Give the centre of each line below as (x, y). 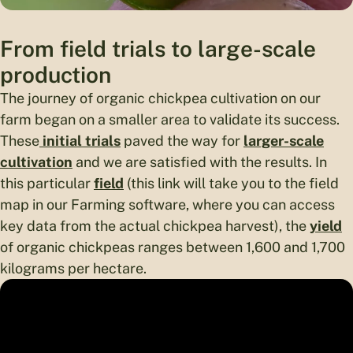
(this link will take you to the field (231, 183)
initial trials (80, 140)
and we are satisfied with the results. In (200, 162)
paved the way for (182, 140)
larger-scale (284, 140)
